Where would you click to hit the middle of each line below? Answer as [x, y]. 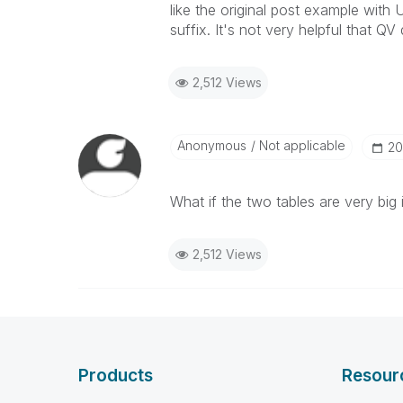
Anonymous [211, 145]
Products [116, 375]
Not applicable [300, 145]
